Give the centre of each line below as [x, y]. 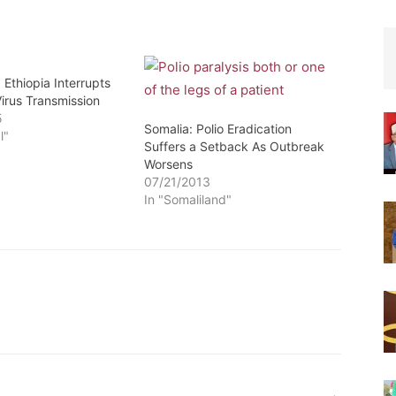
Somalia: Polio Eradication [217, 129]
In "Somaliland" [187, 199]
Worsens [168, 164]
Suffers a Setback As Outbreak [234, 146]
